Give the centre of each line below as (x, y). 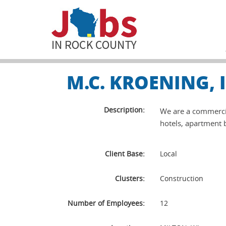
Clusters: (130, 178)
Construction (182, 178)
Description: (124, 110)
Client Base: (125, 154)
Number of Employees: (106, 203)
